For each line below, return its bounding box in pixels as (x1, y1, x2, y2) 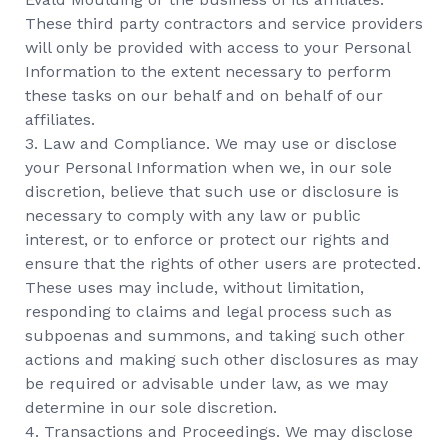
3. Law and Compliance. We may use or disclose (25, 134, 397, 153)
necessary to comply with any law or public (25, 206, 361, 225)
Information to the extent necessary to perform (25, 62, 391, 81)
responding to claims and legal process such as (25, 302, 392, 321)
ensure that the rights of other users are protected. (25, 254, 421, 273)
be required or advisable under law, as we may (25, 374, 388, 393)
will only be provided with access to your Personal (25, 38, 410, 57)
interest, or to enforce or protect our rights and (25, 230, 390, 249)
